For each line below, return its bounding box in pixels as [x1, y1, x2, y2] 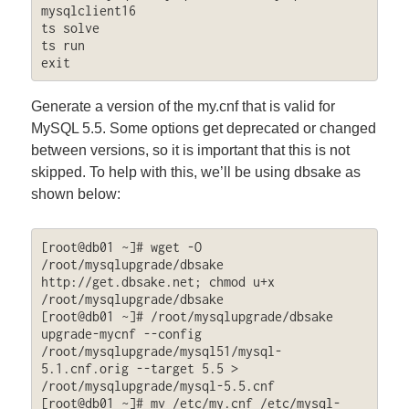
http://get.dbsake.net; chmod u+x [40, 273, 275, 289]
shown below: [31, 185, 121, 202]
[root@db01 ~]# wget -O [40, 238, 202, 255]
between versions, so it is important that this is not [31, 142, 351, 158]
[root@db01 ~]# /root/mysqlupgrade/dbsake [40, 308, 333, 324]
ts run [40, 37, 85, 54]
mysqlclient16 [40, 3, 136, 19]
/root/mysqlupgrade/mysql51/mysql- [40, 342, 282, 359]
